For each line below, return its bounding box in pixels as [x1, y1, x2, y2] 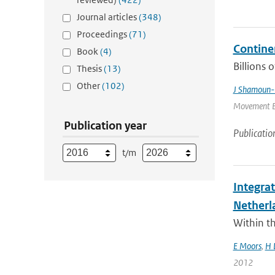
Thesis [77, 63, 104, 74]
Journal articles [77, 11, 139, 23]
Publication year [64, 118, 147, 133]
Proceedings [77, 28, 129, 40]
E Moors [233, 240, 261, 252]
